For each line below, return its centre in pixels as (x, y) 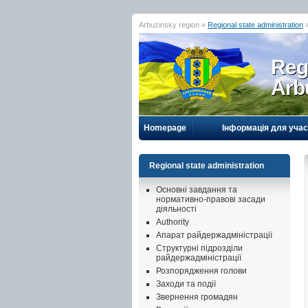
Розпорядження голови (201, 271)
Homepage (165, 128)
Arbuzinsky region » (173, 25)
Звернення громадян (197, 297)
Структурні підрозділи (199, 248)
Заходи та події (186, 284)
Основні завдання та (197, 190)
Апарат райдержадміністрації (214, 235)
